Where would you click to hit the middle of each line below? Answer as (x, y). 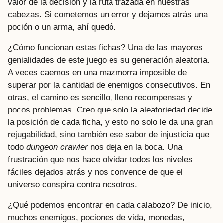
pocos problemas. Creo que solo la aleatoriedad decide (110, 110)
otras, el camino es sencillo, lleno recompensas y (100, 97)
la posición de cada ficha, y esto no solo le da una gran (110, 122)
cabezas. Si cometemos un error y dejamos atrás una (108, 14)
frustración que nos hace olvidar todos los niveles (100, 159)
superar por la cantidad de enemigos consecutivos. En (109, 85)
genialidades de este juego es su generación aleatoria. (109, 60)
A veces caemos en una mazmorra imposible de (97, 72)
